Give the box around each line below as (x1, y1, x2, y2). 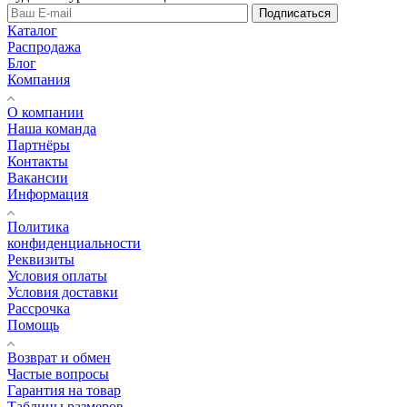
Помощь (7, 316, 59, 333)
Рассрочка (7, 300, 70, 316)
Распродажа (7, 38, 81, 55)
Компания (7, 71, 70, 87)
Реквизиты (7, 251, 74, 267)
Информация (7, 185, 88, 202)
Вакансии (7, 169, 68, 185)
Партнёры (7, 136, 70, 153)
